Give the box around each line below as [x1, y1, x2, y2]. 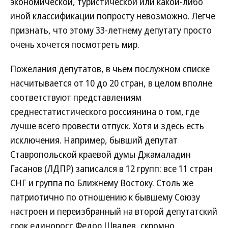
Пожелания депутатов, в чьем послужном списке [10, 63, 210, 75]
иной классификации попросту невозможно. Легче [10, 10, 215, 22]
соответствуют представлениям [10, 91, 141, 103]
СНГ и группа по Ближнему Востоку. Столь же [10, 177, 193, 189]
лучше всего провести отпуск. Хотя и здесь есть [10, 120, 204, 132]
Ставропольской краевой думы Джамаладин [10, 148, 191, 160]
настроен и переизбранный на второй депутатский [10, 205, 217, 217]
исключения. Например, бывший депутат [10, 134, 178, 146]
